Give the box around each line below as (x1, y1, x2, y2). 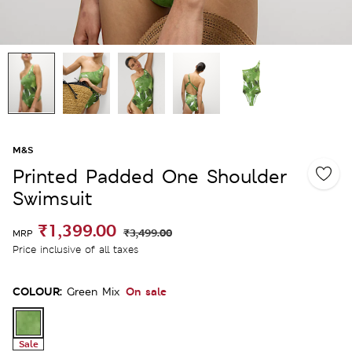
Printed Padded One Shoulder (13, 163, 287, 189)
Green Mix (67, 284, 119, 299)
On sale (126, 283, 167, 299)
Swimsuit (13, 185, 93, 211)
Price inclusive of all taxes (13, 242, 138, 256)
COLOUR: (13, 283, 62, 299)
